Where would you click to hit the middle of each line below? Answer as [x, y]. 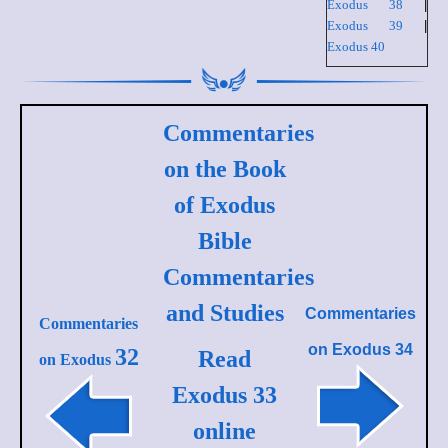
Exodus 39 [365, 25]
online [224, 430]
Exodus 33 [224, 394]
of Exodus [224, 204]
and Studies [224, 312]
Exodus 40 [356, 46]
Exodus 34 [370, 349]
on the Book [224, 168]
